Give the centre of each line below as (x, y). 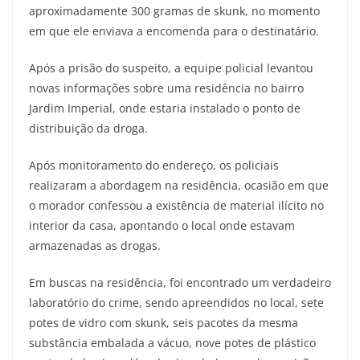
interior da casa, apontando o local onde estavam (162, 225)
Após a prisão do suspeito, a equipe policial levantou (171, 67)
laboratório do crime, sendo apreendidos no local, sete (176, 302)
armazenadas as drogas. (95, 245)
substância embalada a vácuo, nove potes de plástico (172, 342)
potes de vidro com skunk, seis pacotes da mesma (164, 322)
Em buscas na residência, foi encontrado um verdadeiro (180, 282)
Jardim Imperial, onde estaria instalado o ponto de (165, 108)
